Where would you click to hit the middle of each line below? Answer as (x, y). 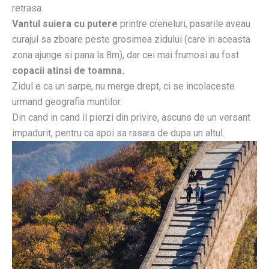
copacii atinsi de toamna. (68, 71)
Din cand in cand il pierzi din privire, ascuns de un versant (131, 118)
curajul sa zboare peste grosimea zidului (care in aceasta (131, 40)
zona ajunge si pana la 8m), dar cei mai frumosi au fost (125, 55)
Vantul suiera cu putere (65, 24)
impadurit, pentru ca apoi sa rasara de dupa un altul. (118, 133)
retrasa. (28, 8)
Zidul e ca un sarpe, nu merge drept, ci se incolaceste (123, 86)
